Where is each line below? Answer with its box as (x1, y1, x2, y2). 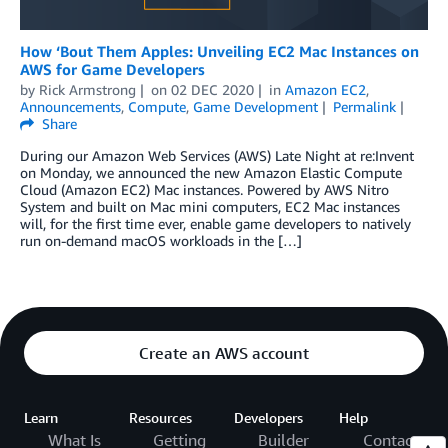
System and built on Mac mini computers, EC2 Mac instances (20, 198, 400, 216)
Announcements (20, 98, 121, 116)
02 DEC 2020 (170, 81, 254, 99)
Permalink (332, 98, 396, 116)
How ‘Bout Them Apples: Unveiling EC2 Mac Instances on (20, 42, 419, 61)
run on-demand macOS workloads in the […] (20, 232, 302, 250)
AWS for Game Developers (20, 60, 205, 79)
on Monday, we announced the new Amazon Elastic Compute (20, 164, 402, 182)
